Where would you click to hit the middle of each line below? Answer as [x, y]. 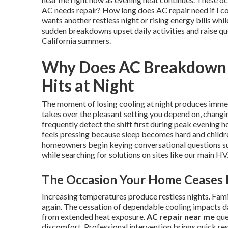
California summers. [76, 40]
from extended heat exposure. [94, 217]
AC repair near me [181, 217]
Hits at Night [88, 85]
